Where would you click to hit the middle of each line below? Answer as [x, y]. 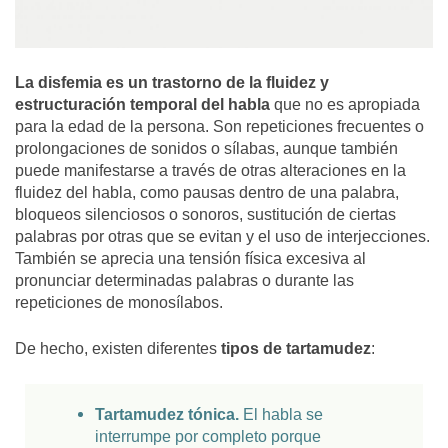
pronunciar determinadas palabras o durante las [184, 281]
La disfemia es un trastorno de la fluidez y [172, 83]
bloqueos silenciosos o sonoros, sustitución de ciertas [205, 215]
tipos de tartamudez [296, 349]
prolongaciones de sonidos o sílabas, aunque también [206, 149]
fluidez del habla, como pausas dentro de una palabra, [207, 193]
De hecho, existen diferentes [118, 349]
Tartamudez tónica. [167, 415]
